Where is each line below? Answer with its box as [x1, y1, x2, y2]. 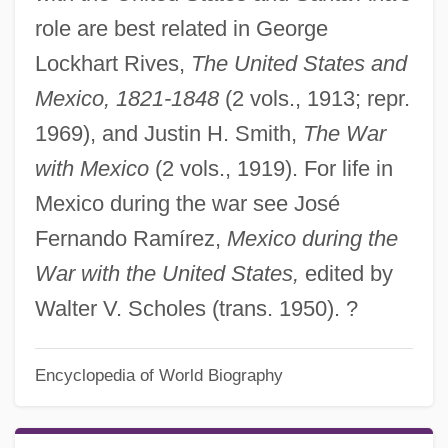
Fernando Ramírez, [34, 225, 227, 251]
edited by [298, 260, 393, 286]
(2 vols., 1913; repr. [218, 85, 410, 111]
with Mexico [34, 155, 149, 181]
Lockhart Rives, [34, 50, 191, 76]
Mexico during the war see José [34, 190, 340, 216]
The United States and [190, 50, 407, 76]
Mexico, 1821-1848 [34, 85, 219, 111]
